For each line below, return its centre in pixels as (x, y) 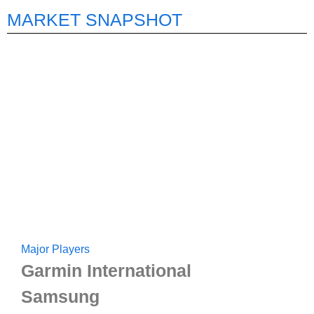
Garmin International (106, 270)
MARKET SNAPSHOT (95, 19)
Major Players (55, 249)
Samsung (60, 296)
